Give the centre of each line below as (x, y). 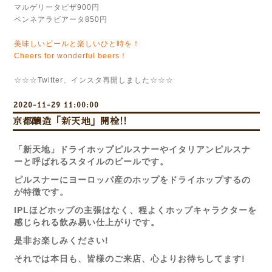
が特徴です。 (41, 192)
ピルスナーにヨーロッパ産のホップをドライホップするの (132, 180)
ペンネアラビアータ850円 (61, 19)
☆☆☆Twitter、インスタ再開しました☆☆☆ (94, 80)
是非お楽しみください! (61, 240)
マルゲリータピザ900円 (57, 7)
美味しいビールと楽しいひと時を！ (77, 44)
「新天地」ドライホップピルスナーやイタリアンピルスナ (132, 149)
